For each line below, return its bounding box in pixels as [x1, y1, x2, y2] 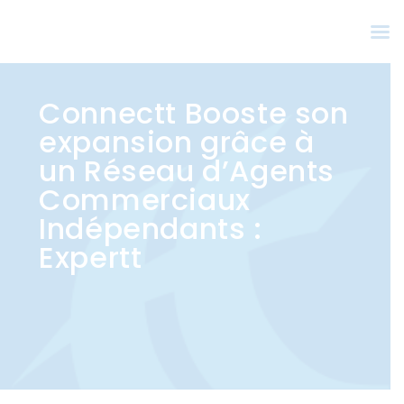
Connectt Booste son [39, 93, 349, 133]
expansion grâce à [39, 122, 315, 162]
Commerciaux [39, 179, 251, 220]
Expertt [39, 237, 142, 278]
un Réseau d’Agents [39, 151, 335, 191]
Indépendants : [39, 208, 262, 249]
